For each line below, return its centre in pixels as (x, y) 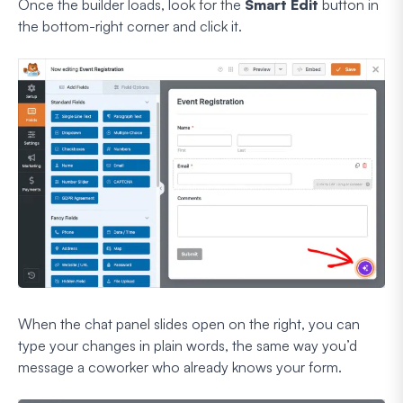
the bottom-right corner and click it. (130, 27)
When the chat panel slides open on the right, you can (189, 324)
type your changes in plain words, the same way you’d (188, 346)
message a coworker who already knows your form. (180, 367)
